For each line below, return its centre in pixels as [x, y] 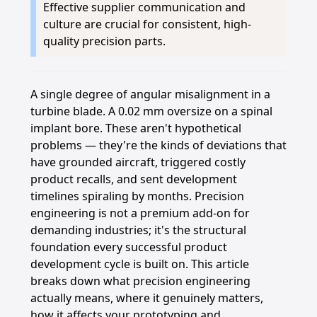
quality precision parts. [104, 41]
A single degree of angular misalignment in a [150, 94]
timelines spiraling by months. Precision [137, 196]
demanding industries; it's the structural [138, 230]
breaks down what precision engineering [140, 281]
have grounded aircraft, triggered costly [138, 162]
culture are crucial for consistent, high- [147, 24]
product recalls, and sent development [133, 179]
